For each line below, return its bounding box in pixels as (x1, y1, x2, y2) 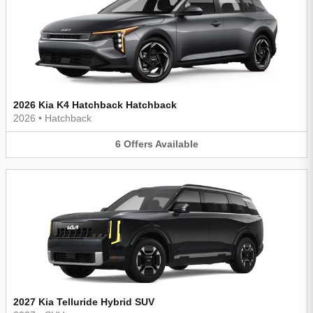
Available (154, 138, 198, 150)
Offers (123, 138, 153, 150)
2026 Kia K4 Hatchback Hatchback (13, 99, 177, 111)
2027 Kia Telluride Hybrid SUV (13, 296, 154, 307)
